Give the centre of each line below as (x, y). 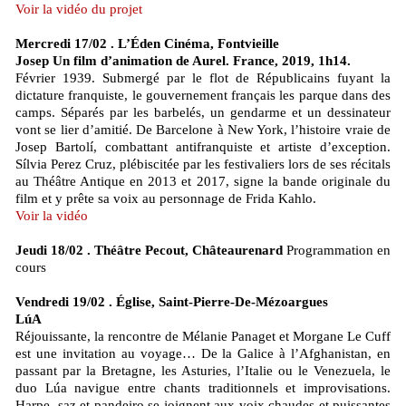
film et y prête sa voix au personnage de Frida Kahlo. (166, 198)
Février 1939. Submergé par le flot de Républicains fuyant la (203, 77)
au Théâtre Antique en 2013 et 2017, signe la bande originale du (203, 181)
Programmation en (337, 250)
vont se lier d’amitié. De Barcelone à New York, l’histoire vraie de (203, 129)
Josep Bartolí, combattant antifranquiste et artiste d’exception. (203, 146)
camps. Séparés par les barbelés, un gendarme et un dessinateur (203, 112)
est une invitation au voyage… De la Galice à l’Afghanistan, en (203, 353)
